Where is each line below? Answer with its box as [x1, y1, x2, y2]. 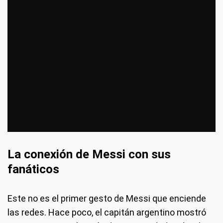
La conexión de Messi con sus [7, 147, 171, 161]
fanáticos [7, 162, 59, 176]
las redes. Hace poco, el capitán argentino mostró [7, 207, 206, 218]
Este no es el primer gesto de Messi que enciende [7, 193, 206, 204]
